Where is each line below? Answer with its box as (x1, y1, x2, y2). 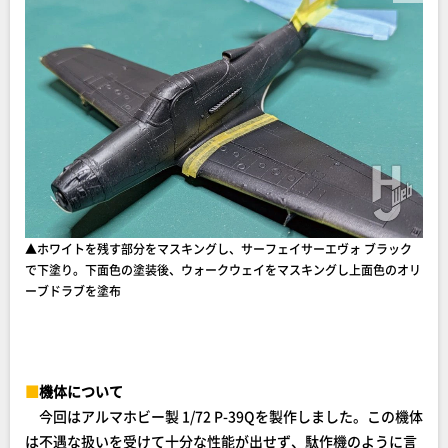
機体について (39, 381, 123, 401)
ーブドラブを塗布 (25, 282, 121, 299)
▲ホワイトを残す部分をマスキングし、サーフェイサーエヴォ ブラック (25, 240, 412, 257)
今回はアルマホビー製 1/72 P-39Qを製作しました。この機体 (25, 406, 423, 426)
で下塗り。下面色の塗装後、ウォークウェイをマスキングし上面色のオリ (25, 261, 421, 278)
